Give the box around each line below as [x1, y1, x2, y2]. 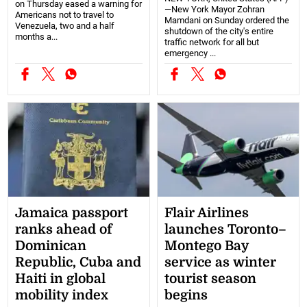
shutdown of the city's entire [164, 26, 273, 37]
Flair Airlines [164, 206, 249, 221]
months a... [15, 32, 58, 42]
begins [164, 288, 208, 304]
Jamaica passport [15, 206, 129, 221]
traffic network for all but [164, 37, 259, 48]
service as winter [164, 255, 276, 271]
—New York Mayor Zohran [164, 4, 265, 15]
